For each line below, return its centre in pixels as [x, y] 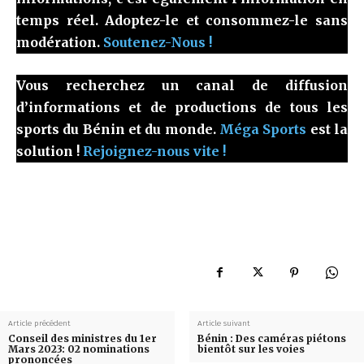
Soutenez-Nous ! [158, 42]
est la [327, 129]
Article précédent [39, 323]
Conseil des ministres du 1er [82, 338]
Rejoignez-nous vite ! [154, 151]
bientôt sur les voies [251, 349]
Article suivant [223, 323]
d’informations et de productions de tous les [182, 107]
